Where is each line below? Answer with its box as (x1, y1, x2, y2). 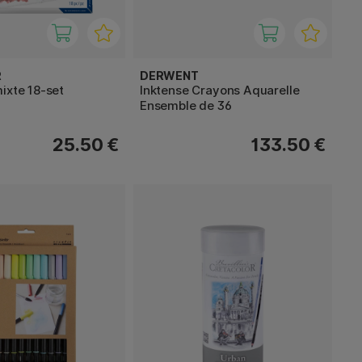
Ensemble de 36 (140, 97, 232, 113)
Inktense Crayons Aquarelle (140, 82, 300, 98)
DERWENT (140, 68, 199, 82)
